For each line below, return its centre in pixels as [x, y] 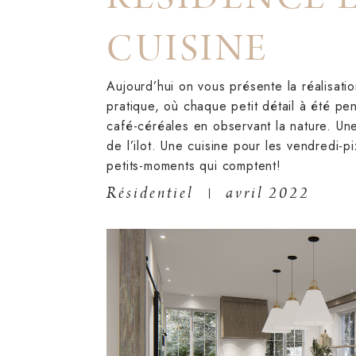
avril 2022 [268, 193]
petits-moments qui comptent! [194, 166]
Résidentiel [150, 193]
